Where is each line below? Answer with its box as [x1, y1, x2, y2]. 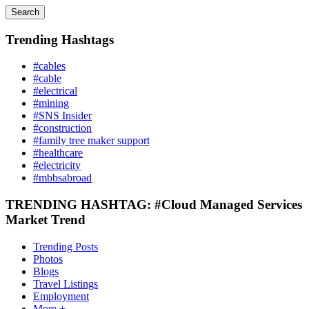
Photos [33, 252, 63, 265]
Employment [33, 290, 89, 302]
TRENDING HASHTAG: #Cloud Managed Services [6, 197, 302, 212]
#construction [33, 122, 92, 134]
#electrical [33, 85, 77, 97]
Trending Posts [33, 240, 98, 252]
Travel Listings [33, 277, 98, 290]
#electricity [33, 159, 81, 172]
